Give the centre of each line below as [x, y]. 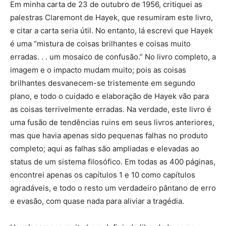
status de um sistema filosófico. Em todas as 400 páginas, [113, 162]
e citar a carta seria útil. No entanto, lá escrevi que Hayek [111, 31]
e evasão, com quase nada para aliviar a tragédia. [97, 201]
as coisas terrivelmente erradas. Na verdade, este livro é [111, 109]
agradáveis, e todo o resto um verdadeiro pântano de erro [113, 188]
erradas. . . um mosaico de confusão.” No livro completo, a [113, 57]
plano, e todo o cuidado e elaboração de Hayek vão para [109, 96]
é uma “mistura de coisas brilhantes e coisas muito [100, 44]
